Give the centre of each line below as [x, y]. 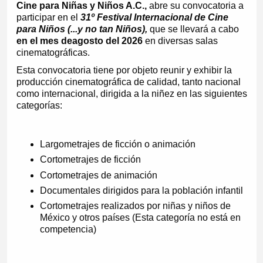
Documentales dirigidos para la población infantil [141, 190]
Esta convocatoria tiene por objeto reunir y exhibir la [124, 70]
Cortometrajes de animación [98, 175]
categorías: [39, 105]
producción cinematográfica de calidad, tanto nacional [128, 82]
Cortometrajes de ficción [90, 160]
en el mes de [44, 41]
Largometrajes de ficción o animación [117, 144]
